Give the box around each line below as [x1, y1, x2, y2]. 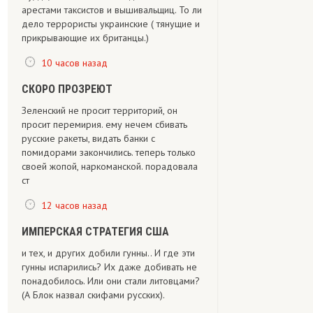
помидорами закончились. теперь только [22, 146, 196, 159]
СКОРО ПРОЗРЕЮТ [22, 82, 112, 96]
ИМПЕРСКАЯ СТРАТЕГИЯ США [22, 225, 169, 238]
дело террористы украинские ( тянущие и [22, 17, 200, 30]
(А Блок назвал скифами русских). [22, 289, 165, 301]
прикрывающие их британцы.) [22, 31, 149, 44]
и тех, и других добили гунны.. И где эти [22, 247, 195, 259]
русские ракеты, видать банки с [22, 132, 155, 145]
